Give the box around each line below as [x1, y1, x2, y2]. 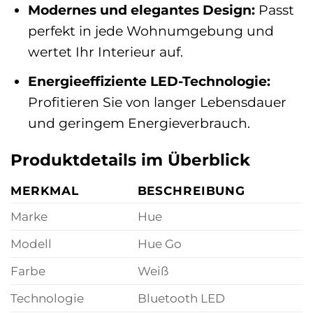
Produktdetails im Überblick [10, 150, 250, 170]
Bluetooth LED [137, 291, 225, 305]
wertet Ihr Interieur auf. [27, 43, 183, 61]
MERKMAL [10, 183, 80, 198]
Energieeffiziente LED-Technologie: [27, 72, 270, 89]
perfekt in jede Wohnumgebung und [27, 22, 274, 40]
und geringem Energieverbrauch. [27, 114, 250, 131]
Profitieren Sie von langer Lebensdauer [27, 93, 286, 110]
